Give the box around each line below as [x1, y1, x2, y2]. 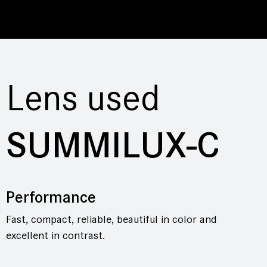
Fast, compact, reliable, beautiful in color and [6, 212, 216, 226]
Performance [6, 187, 96, 207]
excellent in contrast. [6, 228, 105, 242]
